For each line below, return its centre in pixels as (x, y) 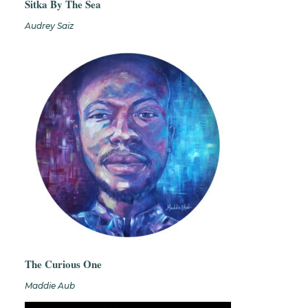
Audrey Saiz (49, 26)
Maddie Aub (50, 286)
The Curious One (63, 264)
